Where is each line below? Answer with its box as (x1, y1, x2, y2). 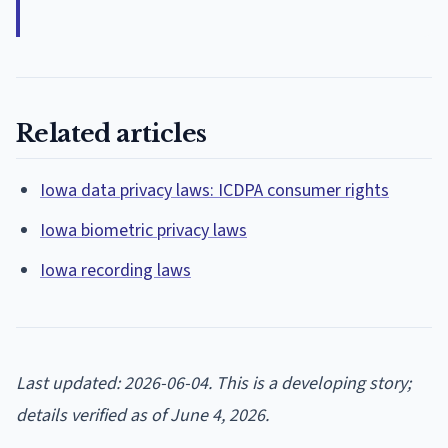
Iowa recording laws (40, 257, 191, 283)
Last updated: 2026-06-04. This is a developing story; (16, 370, 411, 396)
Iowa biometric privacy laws (40, 217, 247, 243)
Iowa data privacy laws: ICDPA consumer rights (40, 177, 389, 203)
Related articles (16, 118, 207, 148)
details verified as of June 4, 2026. (16, 402, 269, 428)
